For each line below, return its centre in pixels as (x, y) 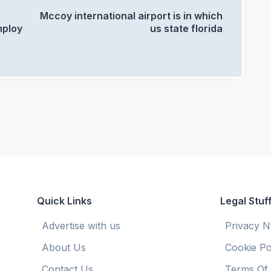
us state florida (187, 28)
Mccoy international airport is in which (132, 16)
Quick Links (64, 201)
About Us (64, 247)
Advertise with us (81, 226)
